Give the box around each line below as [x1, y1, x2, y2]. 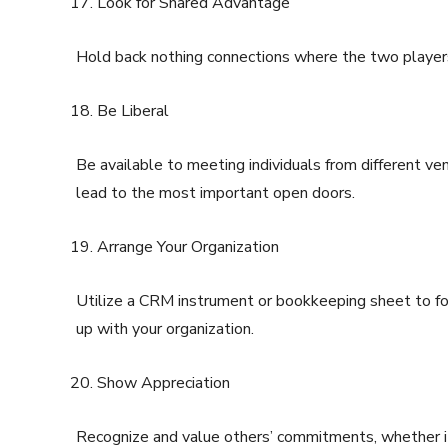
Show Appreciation [97, 372, 230, 395]
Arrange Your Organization [97, 236, 279, 259]
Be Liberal [97, 100, 169, 123]
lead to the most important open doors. [76, 182, 355, 205]
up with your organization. [76, 318, 254, 341]
